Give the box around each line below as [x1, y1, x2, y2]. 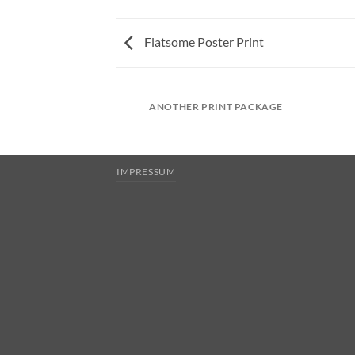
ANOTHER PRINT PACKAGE [149, 101, 284, 113]
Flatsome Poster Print [142, 33, 264, 49]
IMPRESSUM [116, 165, 176, 177]
